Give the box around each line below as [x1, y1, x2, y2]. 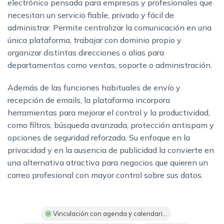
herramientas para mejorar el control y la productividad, [7, 107, 210, 118]
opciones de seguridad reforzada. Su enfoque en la [7, 132, 190, 143]
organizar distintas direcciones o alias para [7, 47, 164, 58]
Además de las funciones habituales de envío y [7, 82, 180, 93]
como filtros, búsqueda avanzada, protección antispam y [7, 120, 214, 130]
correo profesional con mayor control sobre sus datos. [7, 170, 203, 180]
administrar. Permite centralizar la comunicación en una [7, 22, 211, 33]
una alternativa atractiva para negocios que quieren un [7, 157, 208, 168]
